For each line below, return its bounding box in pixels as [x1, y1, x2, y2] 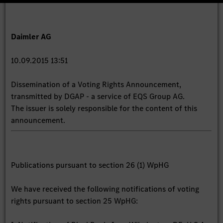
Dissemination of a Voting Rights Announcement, [11, 79, 182, 90]
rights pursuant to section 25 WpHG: [11, 195, 138, 206]
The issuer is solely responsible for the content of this [11, 103, 198, 113]
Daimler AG [11, 31, 54, 42]
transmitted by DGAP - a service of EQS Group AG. [11, 91, 185, 102]
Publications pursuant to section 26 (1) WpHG [11, 159, 169, 170]
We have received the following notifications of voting [11, 183, 200, 194]
